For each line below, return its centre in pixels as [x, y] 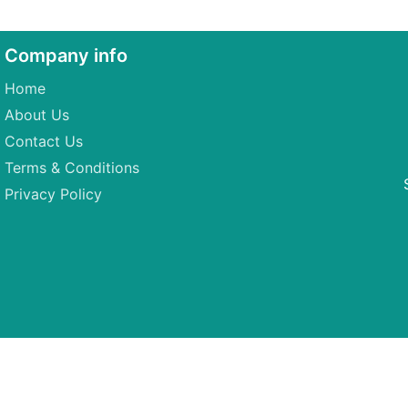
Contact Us [44, 142]
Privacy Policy [53, 194]
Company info [66, 56]
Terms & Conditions [72, 168]
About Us [37, 115]
